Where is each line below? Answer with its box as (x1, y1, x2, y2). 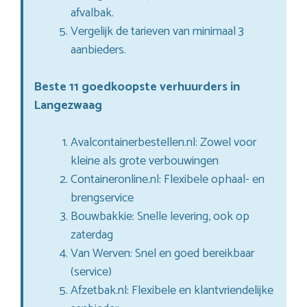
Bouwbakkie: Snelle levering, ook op (71, 206, 249, 228)
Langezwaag (34, 95, 102, 116)
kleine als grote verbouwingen (71, 151, 219, 172)
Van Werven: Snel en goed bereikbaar (71, 243, 254, 265)
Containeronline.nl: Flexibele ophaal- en (71, 169, 265, 191)
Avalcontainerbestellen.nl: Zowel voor (71, 132, 256, 153)
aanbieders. (71, 40, 126, 61)
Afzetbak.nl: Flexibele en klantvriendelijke (71, 280, 273, 302)
